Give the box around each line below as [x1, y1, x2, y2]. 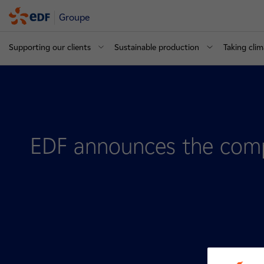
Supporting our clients [9, 42, 91, 52]
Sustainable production [114, 42, 200, 52]
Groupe [59, 11, 91, 23]
